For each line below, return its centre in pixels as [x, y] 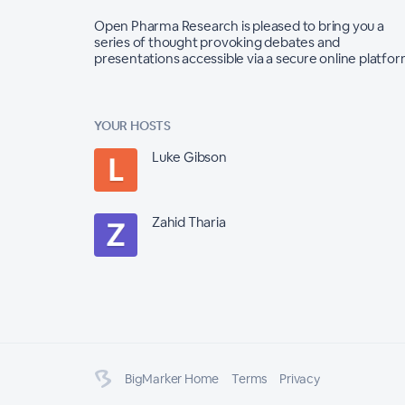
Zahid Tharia [189, 221]
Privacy [300, 378]
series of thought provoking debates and [217, 42]
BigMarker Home [172, 378]
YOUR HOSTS [132, 125]
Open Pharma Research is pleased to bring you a [239, 25]
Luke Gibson [189, 156]
